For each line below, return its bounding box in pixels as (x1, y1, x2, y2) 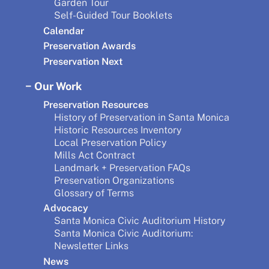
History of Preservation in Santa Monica (54, 111, 229, 123)
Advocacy (43, 202, 88, 214)
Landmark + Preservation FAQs (54, 162, 190, 174)
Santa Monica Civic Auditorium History (54, 215, 225, 227)
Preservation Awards (43, 40, 136, 52)
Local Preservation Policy (54, 136, 166, 148)
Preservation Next (43, 55, 122, 67)
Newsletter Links (54, 240, 128, 252)
